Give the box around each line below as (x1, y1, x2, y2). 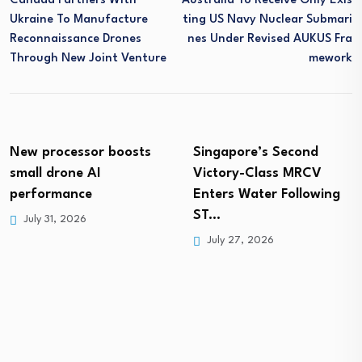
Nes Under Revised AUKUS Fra (187, 33, 352, 45)
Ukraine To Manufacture (10, 14, 148, 26)
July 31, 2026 (20, 214, 86, 225)
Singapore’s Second (193, 145, 318, 159)
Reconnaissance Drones (10, 33, 141, 45)
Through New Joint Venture (10, 53, 166, 65)
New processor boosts (10, 145, 151, 159)
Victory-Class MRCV (193, 166, 322, 180)
